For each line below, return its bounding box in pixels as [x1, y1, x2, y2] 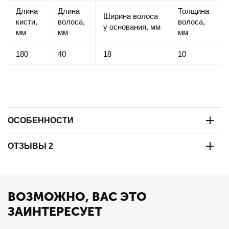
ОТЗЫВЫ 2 [8, 141, 53, 150]
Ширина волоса [103, 12, 158, 21]
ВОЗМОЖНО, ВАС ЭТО [8, 189, 147, 204]
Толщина [178, 7, 209, 16]
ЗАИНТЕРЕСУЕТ [8, 204, 102, 219]
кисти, [16, 17, 37, 27]
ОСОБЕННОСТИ [8, 116, 74, 125]
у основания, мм [103, 22, 161, 32]
